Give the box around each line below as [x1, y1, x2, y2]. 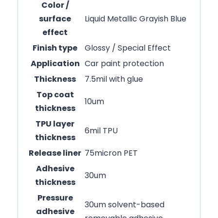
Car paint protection [85, 57, 164, 69]
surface [39, 13, 71, 24]
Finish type [33, 42, 77, 54]
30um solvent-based [85, 199, 164, 210]
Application [30, 57, 80, 69]
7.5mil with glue [85, 73, 143, 85]
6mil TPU [85, 125, 118, 136]
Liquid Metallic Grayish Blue [85, 13, 186, 24]
